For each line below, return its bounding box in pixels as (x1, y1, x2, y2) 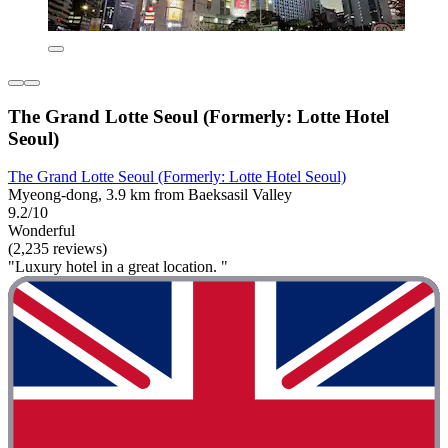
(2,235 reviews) (8, 240, 107, 258)
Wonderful (8, 222, 75, 240)
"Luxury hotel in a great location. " (8, 258, 228, 276)
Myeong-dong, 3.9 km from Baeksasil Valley (8, 186, 292, 204)
